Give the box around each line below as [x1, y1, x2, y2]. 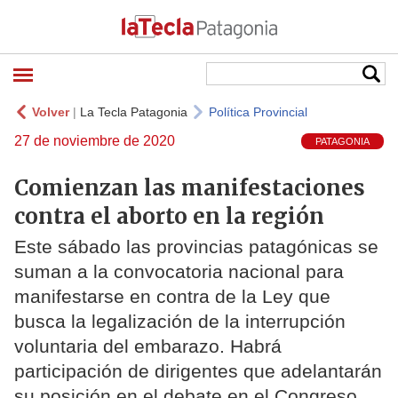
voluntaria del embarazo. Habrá [14, 336, 282, 357]
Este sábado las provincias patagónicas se [14, 236, 378, 258]
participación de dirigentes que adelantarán [14, 361, 382, 382]
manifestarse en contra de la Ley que [14, 286, 330, 307]
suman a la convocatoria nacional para [14, 261, 344, 283]
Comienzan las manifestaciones [14, 173, 365, 202]
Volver [32, 105, 69, 119]
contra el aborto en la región [14, 202, 324, 230]
